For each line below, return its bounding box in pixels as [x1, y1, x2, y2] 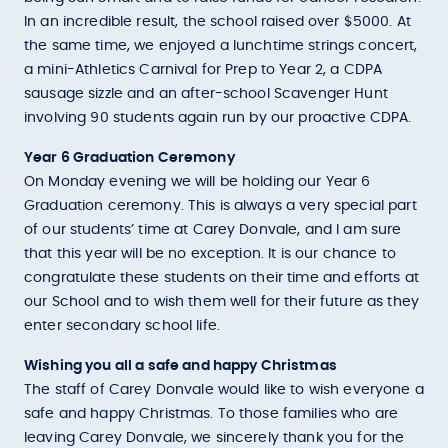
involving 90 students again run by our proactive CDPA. [24, 111, 412, 125]
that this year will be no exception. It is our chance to [24, 247, 396, 261]
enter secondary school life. [24, 319, 220, 333]
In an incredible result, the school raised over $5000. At [24, 15, 411, 29]
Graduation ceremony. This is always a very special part [24, 199, 417, 213]
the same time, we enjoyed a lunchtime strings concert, [24, 39, 418, 53]
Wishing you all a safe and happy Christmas [24, 359, 337, 373]
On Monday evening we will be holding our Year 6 [24, 175, 371, 189]
